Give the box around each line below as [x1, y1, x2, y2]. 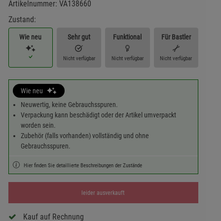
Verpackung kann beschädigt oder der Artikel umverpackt [20, 111, 176, 119]
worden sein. [20, 121, 56, 130]
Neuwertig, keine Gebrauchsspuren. [20, 101, 118, 109]
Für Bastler [161, 33, 191, 41]
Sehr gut [68, 33, 91, 41]
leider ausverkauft [81, 189, 125, 196]
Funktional [113, 33, 142, 41]
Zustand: [8, 15, 36, 25]
